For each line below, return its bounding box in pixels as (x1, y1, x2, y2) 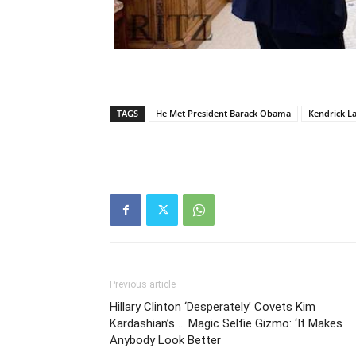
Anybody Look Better (110, 333, 221, 348)
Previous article (110, 279, 176, 291)
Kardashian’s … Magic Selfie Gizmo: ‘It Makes (110, 316, 342, 331)
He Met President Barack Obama (156, 107, 291, 120)
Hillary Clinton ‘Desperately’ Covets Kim (110, 300, 315, 315)
